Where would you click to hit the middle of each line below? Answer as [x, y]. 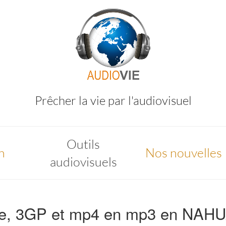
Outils [83, 144]
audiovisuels [83, 162]
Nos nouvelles [183, 153]
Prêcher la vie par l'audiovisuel [113, 100]
